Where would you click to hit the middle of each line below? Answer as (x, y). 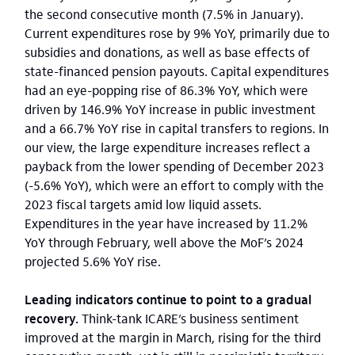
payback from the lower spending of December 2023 (174, 166)
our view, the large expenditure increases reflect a (168, 147)
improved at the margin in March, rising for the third (173, 337)
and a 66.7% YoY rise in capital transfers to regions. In (177, 128)
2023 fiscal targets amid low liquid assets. (143, 204)
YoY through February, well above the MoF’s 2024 (164, 242)
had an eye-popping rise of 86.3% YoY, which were (166, 90)
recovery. (52, 318)
